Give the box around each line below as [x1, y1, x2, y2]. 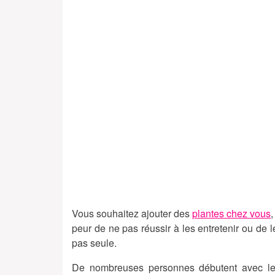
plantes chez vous [192, 206, 271, 221]
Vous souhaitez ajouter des [72, 206, 193, 221]
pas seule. [72, 236, 117, 250]
